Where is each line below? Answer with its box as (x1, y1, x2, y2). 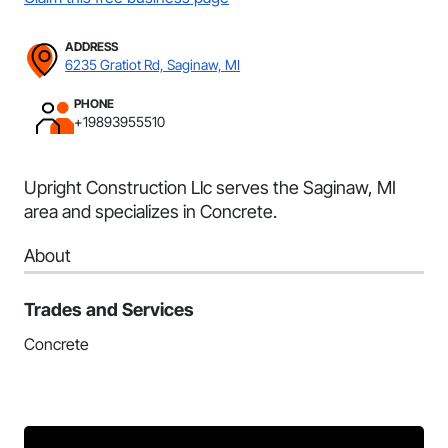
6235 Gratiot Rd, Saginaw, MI (65, 56, 240, 73)
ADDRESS (65, 39, 118, 54)
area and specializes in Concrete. (24, 201, 277, 222)
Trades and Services (24, 299, 194, 320)
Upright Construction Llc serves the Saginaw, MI (24, 177, 396, 198)
